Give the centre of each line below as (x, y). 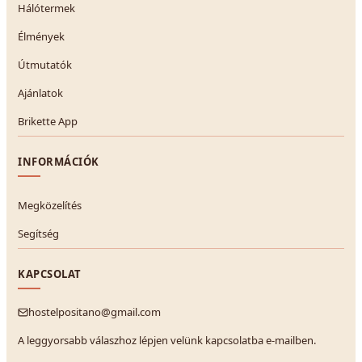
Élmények (41, 36)
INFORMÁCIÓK (59, 161)
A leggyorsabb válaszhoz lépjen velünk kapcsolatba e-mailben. (167, 340)
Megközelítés (50, 205)
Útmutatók (45, 64)
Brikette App (48, 121)
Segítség (38, 233)
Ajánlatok (40, 93)
